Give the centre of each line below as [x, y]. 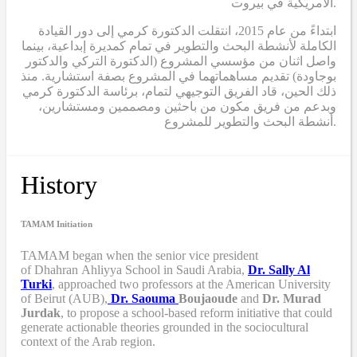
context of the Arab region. [90, 341]
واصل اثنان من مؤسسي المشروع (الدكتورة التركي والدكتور [181, 61]
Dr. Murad [290, 298]
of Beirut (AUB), [64, 298]
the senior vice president [196, 255]
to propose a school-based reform [150, 312]
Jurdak [41, 312]
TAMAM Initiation [57, 224]
